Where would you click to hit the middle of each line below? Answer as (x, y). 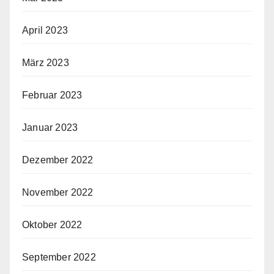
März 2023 (46, 62)
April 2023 (45, 30)
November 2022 (58, 192)
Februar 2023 (52, 95)
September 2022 (59, 257)
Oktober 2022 (52, 224)
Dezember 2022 (58, 160)
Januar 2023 (50, 127)
